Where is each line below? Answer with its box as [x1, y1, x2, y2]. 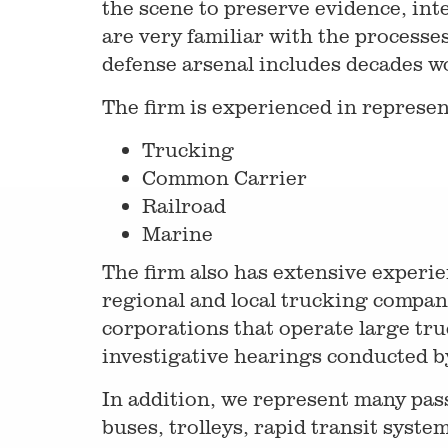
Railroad [142, 193, 226, 218]
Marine [142, 221, 213, 246]
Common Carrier [142, 165, 307, 190]
